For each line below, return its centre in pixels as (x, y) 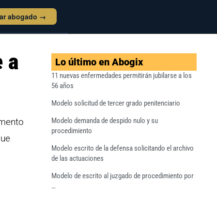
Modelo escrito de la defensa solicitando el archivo (123, 148)
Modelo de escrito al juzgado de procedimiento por (123, 176)
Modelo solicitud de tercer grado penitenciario (116, 103)
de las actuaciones (77, 158)
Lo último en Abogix (99, 62)
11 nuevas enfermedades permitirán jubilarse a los (122, 76)
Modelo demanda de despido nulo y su (105, 121)
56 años (62, 86)
